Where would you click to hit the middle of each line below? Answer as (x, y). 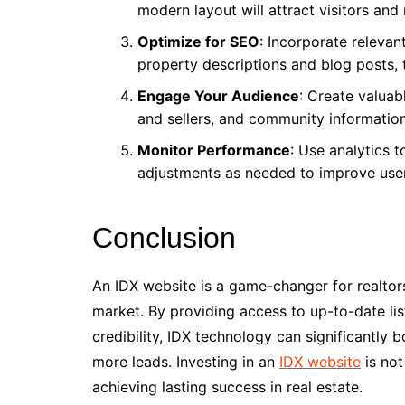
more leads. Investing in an (186, 362)
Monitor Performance (214, 150)
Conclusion (164, 238)
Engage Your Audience (218, 96)
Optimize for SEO (198, 42)
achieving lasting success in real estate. (227, 387)
